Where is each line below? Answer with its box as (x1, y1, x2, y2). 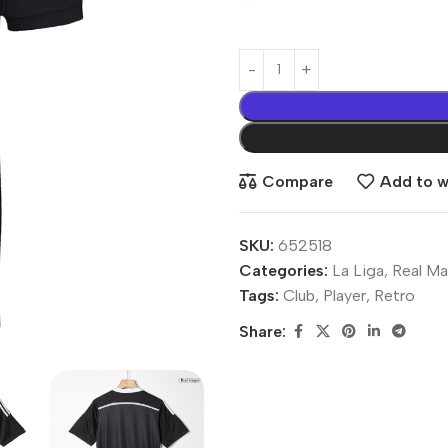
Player (323, 285, 366, 305)
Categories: (239, 260, 328, 280)
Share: (239, 322, 286, 342)
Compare (261, 172, 333, 192)
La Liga (332, 260, 384, 280)
